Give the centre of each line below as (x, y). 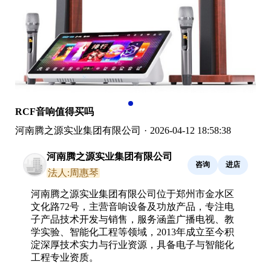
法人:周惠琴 (73, 172)
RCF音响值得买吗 (54, 111)
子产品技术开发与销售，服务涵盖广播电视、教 (132, 219)
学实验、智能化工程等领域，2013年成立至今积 (132, 232)
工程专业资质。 (65, 257)
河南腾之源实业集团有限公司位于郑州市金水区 (132, 194)
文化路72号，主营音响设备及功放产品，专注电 (132, 206)
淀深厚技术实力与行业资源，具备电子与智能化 (132, 244)
